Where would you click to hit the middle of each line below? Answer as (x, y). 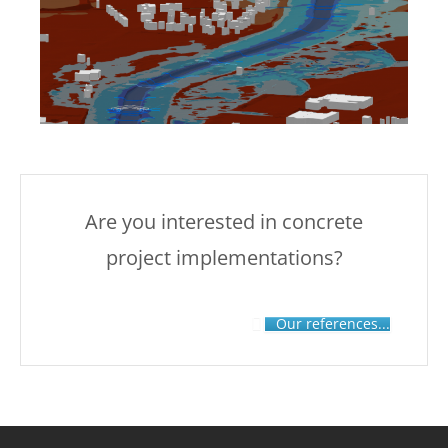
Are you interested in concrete (224, 222)
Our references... (333, 323)
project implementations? (224, 258)
